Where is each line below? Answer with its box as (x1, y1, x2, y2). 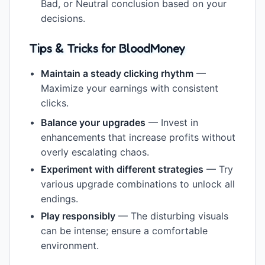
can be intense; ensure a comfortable (41, 224, 208, 237)
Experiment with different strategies (41, 163, 203, 175)
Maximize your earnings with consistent (41, 82, 218, 94)
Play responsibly (41, 209, 115, 222)
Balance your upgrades (41, 116, 146, 128)
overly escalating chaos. (41, 146, 149, 158)
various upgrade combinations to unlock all (41, 177, 235, 190)
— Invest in (146, 116, 198, 128)
